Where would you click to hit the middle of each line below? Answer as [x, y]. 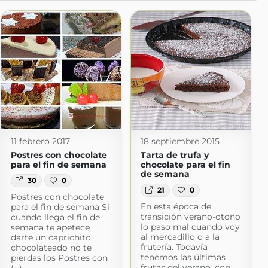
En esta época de [176, 207]
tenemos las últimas [183, 258]
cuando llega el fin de [55, 217]
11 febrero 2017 [40, 141]
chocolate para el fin [185, 165]
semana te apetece [50, 228]
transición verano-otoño [190, 217]
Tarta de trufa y [174, 155]
